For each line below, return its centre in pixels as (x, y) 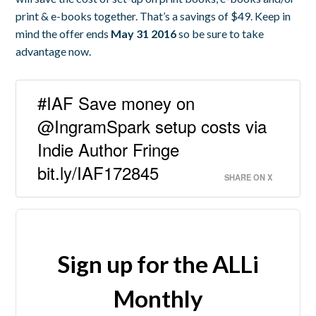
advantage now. (54, 51)
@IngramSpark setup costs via (152, 126)
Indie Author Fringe (109, 149)
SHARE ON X (248, 177)
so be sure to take (220, 33)
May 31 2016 (144, 33)
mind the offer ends (63, 33)
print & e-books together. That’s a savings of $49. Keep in (153, 16)
